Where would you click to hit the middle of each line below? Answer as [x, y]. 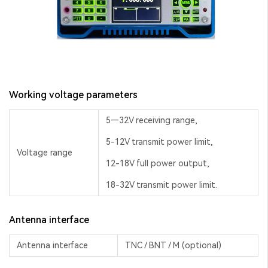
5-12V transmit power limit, [159, 141]
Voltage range [45, 152]
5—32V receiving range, [152, 120]
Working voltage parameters [73, 95]
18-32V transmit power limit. [162, 185]
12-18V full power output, [158, 163]
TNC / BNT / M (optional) [173, 245]
